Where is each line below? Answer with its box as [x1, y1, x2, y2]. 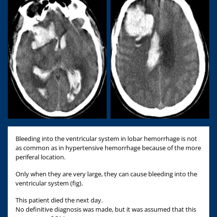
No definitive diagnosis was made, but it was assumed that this [15, 204, 196, 214]
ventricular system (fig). [15, 178, 83, 187]
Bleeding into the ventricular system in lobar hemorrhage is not [15, 134, 197, 143]
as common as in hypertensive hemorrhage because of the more [15, 143, 201, 152]
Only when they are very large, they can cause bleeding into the [15, 169, 197, 178]
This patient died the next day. [15, 195, 103, 204]
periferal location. [15, 152, 65, 161]
